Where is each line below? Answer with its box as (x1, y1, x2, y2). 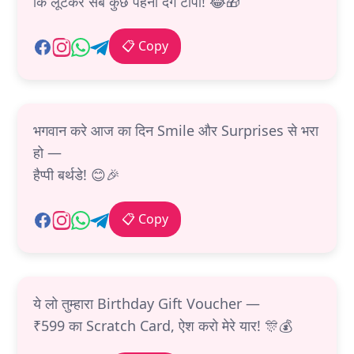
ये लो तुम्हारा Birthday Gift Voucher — (33, 294, 260, 314)
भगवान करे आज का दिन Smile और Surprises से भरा (33, 121, 318, 141)
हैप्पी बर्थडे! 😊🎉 (33, 165, 120, 185)
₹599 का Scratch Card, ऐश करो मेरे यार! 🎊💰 (33, 316, 292, 336)
